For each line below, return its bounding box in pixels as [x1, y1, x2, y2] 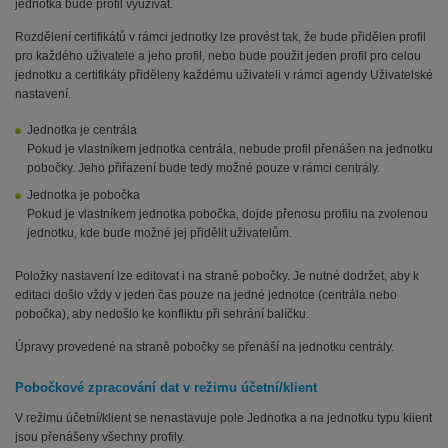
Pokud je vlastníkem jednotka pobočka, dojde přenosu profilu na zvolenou [27, 207, 428, 222]
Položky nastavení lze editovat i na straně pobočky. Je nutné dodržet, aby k [15, 269, 419, 284]
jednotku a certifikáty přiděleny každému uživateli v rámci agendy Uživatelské [15, 68, 433, 83]
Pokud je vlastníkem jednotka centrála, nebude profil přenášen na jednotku [27, 142, 433, 157]
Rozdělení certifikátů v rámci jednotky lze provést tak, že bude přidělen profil [15, 30, 426, 45]
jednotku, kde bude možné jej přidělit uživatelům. [27, 226, 292, 241]
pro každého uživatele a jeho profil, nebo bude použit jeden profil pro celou [15, 49, 421, 64]
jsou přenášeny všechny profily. [15, 430, 185, 445]
